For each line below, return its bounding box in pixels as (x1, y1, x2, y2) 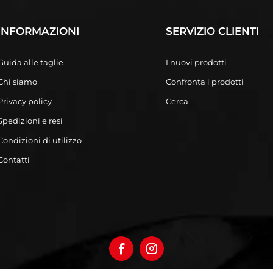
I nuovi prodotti (166, 57, 227, 67)
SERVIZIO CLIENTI (166, 24, 259, 37)
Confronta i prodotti (166, 76, 244, 87)
